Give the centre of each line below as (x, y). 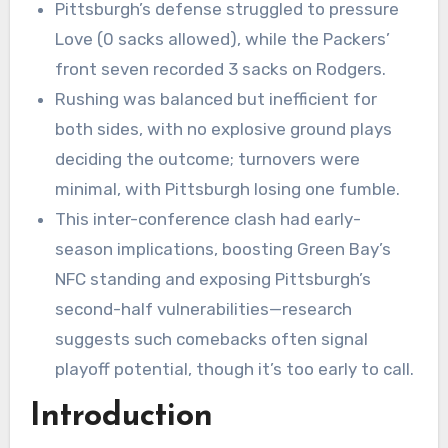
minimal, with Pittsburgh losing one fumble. (228, 189)
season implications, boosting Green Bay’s (223, 249)
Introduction (121, 417)
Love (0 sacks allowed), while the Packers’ (223, 39)
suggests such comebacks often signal (212, 339)
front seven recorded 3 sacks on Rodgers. (221, 69)
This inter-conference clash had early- (208, 219)
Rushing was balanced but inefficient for (216, 99)
